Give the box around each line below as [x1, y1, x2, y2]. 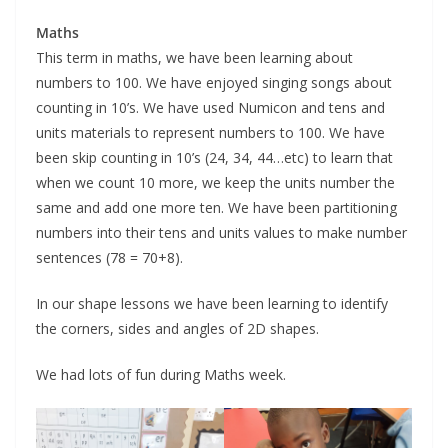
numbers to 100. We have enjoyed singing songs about [36, 72, 392, 92]
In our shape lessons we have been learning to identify [36, 293, 388, 313]
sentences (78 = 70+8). [36, 247, 183, 267]
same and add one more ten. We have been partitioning [36, 197, 397, 217]
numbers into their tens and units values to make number [36, 222, 407, 242]
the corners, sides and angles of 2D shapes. [36, 318, 319, 338]
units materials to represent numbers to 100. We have [36, 122, 385, 142]
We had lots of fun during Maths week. [36, 364, 286, 384]
